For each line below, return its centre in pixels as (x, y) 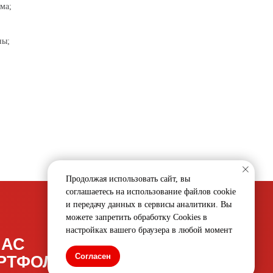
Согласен (93, 256)
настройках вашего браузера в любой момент (149, 230)
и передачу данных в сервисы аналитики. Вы (149, 205)
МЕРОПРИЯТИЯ (107, 160)
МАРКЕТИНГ (95, 177)
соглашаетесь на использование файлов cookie (151, 192)
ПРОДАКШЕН (99, 194)
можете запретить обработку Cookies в (136, 218)
